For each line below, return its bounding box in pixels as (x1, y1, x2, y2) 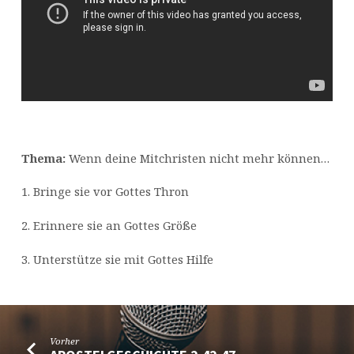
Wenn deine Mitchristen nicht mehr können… (65, 149, 330, 166)
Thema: (21, 149, 66, 166)
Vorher (50, 334, 80, 347)
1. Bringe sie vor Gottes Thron (21, 183, 189, 200)
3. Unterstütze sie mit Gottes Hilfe (21, 250, 213, 267)
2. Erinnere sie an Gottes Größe (21, 217, 197, 234)
